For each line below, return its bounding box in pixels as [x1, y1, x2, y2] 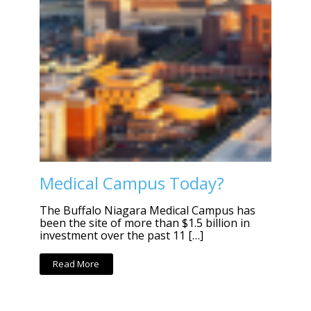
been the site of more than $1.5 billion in [39, 215, 250, 231]
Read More [53, 258, 100, 271]
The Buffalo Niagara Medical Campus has [39, 203, 255, 219]
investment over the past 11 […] [39, 228, 203, 244]
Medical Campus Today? [39, 171, 224, 195]
